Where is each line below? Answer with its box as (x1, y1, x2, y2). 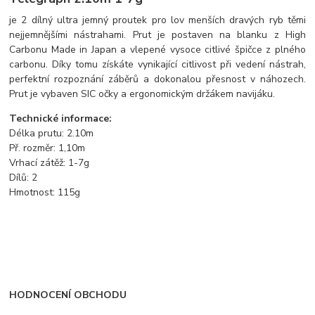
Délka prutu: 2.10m (9, 126, 94, 140)
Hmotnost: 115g (9, 185, 81, 199)
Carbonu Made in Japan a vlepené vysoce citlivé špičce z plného (9, 42, 306, 56)
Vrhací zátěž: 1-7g (9, 155, 90, 169)
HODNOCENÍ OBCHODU (9, 288, 127, 302)
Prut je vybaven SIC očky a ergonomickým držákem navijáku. (9, 86, 276, 101)
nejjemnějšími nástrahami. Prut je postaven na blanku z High (9, 27, 306, 41)
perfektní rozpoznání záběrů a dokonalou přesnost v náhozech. (9, 72, 306, 86)
